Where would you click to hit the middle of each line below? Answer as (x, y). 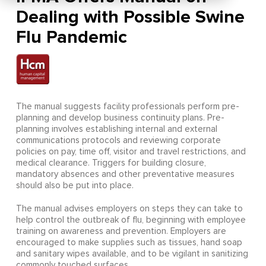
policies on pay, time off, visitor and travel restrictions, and (131, 152)
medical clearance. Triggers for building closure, (111, 163)
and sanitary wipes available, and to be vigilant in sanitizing (132, 254)
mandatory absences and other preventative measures (125, 175)
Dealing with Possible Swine (130, 17)
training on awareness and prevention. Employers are (121, 232)
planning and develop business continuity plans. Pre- (120, 118)
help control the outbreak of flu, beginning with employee (131, 220)
